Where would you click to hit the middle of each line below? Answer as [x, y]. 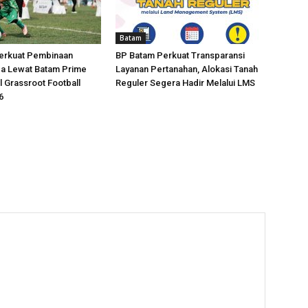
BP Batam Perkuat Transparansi [180, 55]
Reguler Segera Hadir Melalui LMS [185, 83]
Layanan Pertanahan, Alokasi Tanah [187, 69]
